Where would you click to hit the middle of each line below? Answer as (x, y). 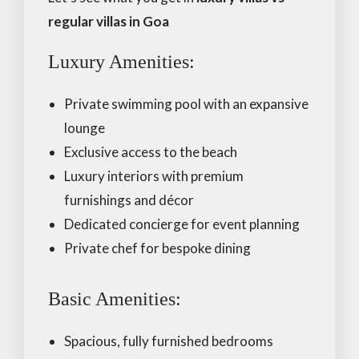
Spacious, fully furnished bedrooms (169, 341)
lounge (85, 127)
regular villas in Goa (109, 21)
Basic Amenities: (115, 298)
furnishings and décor (129, 200)
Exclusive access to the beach (151, 151)
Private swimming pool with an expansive (186, 103)
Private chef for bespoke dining (157, 248)
